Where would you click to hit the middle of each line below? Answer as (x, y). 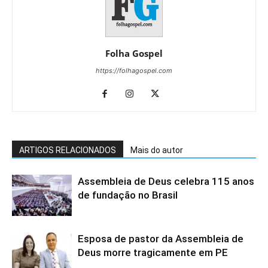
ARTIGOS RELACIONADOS (68, 150)
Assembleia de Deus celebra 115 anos (166, 181)
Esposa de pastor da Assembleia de (161, 238)
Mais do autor (157, 150)
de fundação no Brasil (128, 195)
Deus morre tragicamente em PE (153, 252)
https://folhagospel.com (134, 70)
